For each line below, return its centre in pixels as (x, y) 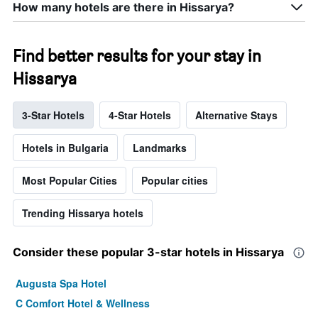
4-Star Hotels (140, 115)
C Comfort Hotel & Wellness (83, 303)
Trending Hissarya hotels (83, 213)
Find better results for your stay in (137, 56)
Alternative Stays (236, 115)
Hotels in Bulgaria (65, 148)
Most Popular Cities (70, 181)
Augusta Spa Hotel (61, 284)
